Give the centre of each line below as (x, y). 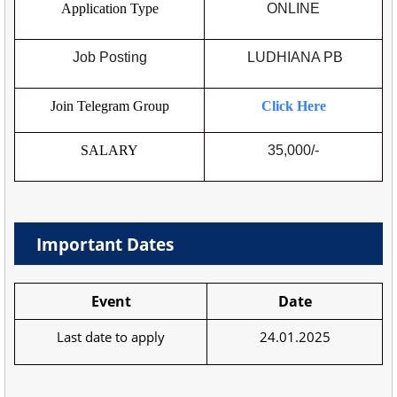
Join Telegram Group (109, 105)
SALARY (109, 150)
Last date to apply (111, 336)
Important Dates (105, 244)
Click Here (293, 105)
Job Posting (109, 57)
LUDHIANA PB (293, 57)
